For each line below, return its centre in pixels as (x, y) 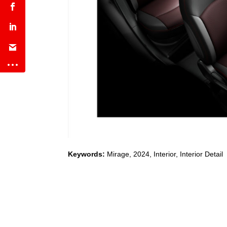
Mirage (118, 154)
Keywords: (88, 154)
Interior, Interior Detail (188, 154)
